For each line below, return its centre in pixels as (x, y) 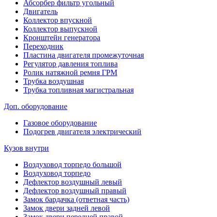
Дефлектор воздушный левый (73, 182)
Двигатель (40, 11)
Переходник (43, 46)
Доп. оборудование (36, 106)
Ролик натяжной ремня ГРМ (70, 72)
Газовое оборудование (60, 123)
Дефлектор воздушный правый (75, 190)
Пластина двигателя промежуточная (84, 55)
